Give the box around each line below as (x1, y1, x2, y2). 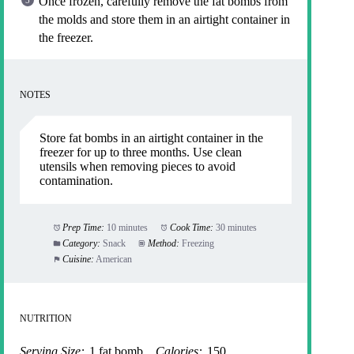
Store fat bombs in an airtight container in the (40, 131, 263, 145)
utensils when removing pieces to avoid (40, 160, 235, 174)
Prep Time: (62, 222, 104, 234)
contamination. (40, 174, 113, 188)
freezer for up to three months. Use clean (40, 145, 242, 160)
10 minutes (106, 222, 148, 234)
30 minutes (215, 222, 257, 234)
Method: (147, 238, 179, 250)
